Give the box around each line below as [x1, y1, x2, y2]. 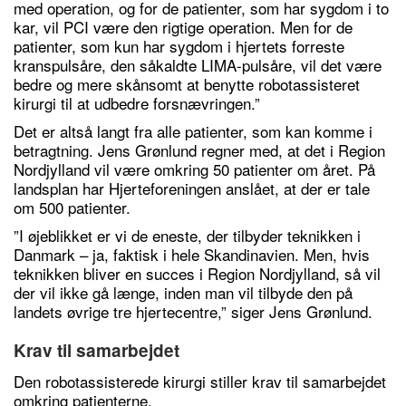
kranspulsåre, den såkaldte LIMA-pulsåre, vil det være [14, 53, 382, 76]
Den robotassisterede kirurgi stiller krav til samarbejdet [14, 370, 386, 392]
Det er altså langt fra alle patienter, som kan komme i [14, 120, 372, 142]
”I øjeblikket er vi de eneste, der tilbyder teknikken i [14, 224, 361, 246]
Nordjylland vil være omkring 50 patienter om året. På [14, 158, 375, 180]
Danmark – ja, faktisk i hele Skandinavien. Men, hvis [14, 243, 370, 266]
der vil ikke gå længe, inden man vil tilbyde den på [14, 281, 353, 304]
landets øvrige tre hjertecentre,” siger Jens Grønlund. [14, 300, 372, 323]
